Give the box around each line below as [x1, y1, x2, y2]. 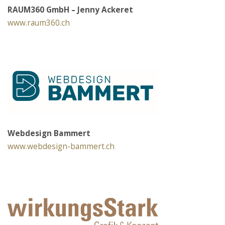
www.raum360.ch [8, 18, 70, 29]
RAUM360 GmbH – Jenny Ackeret [8, 5, 133, 16]
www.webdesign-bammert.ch [8, 141, 115, 152]
